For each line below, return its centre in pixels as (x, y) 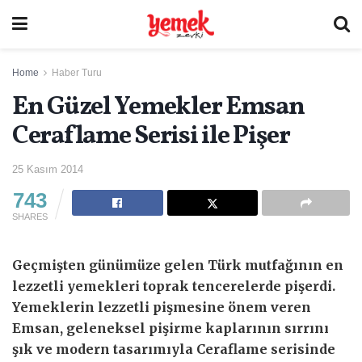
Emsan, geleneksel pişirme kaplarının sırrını (170, 328)
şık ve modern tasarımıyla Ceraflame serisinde (174, 349)
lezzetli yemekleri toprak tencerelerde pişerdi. (174, 286)
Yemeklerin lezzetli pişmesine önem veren (162, 307)
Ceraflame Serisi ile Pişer (151, 137)
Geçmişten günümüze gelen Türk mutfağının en (178, 265)
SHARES (30, 216)
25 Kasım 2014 (48, 169)
